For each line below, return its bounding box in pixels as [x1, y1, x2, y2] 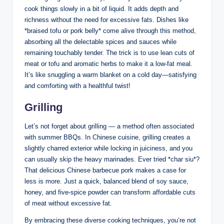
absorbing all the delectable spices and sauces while [24, 37, 176, 45]
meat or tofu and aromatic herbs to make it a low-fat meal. [24, 59, 192, 67]
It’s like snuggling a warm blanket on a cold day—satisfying [24, 70, 196, 78]
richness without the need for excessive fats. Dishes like [24, 15, 188, 23]
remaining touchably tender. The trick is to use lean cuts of [24, 48, 194, 56]
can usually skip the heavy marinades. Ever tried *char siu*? [24, 155, 199, 163]
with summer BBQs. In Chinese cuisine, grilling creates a [24, 133, 190, 141]
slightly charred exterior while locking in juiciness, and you [24, 144, 192, 152]
